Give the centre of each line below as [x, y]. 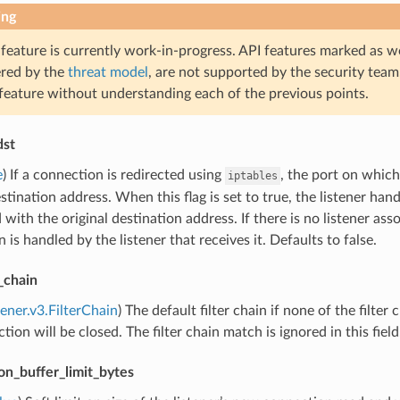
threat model [108, 72]
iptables [252, 175]
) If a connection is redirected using [113, 175]
